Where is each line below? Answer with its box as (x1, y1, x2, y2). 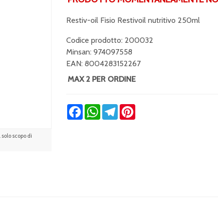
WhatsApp (100, 103, 136, 112)
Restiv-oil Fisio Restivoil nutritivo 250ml (66, 16, 200, 25)
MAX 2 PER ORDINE (67, 74, 136, 84)
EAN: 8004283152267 (66, 59, 141, 68)
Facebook (82, 103, 115, 112)
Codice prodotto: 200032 (66, 36, 153, 45)
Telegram (117, 103, 149, 112)
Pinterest (135, 103, 166, 112)
